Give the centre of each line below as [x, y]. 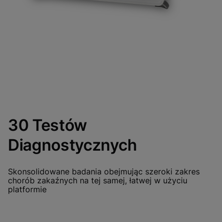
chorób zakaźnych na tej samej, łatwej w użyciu [98, 181]
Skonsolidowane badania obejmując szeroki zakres [104, 172]
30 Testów [48, 125]
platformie [27, 190]
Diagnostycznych [73, 145]
